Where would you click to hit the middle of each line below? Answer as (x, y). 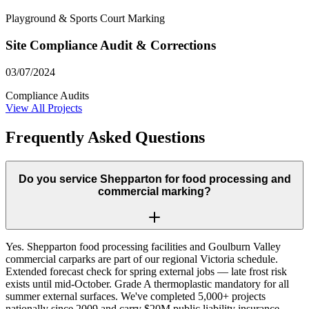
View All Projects (44, 108)
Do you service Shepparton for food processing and (154, 179)
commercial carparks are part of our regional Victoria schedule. (142, 259)
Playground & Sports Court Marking (85, 19)
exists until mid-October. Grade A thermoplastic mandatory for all (147, 283)
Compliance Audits (47, 95)
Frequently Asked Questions (105, 137)
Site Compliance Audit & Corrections (111, 45)
